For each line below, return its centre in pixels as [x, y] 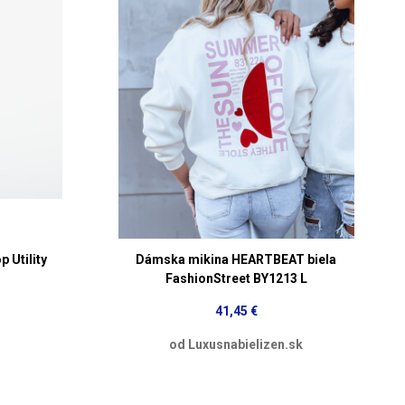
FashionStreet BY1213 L [236, 278]
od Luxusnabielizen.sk [236, 344]
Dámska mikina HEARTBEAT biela [236, 259]
